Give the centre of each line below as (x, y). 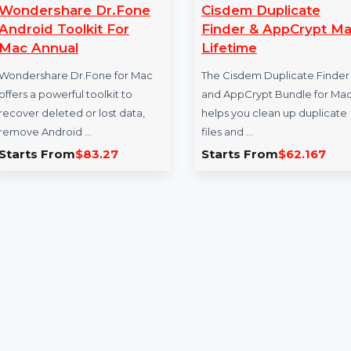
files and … (270, 248)
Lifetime (273, 157)
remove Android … (75, 248)
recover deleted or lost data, (103, 227)
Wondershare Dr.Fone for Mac (108, 187)
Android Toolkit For (95, 137)
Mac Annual (68, 157)
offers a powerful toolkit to (97, 207)
